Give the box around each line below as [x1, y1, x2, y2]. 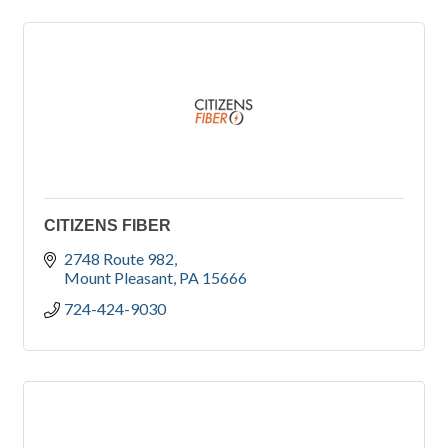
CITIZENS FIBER [44, 217, 171, 235]
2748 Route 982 [64, 249, 174, 269]
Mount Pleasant [64, 268, 173, 288]
